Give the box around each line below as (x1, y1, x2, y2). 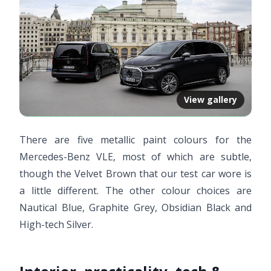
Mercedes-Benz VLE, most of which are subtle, (19, 149, 252, 163)
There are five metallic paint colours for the (19, 132, 252, 146)
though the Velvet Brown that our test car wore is (19, 166, 252, 180)
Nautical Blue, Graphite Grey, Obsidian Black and (19, 200, 252, 214)
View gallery (184, 93, 237, 105)
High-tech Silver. (19, 217, 93, 231)
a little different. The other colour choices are (19, 183, 252, 197)
